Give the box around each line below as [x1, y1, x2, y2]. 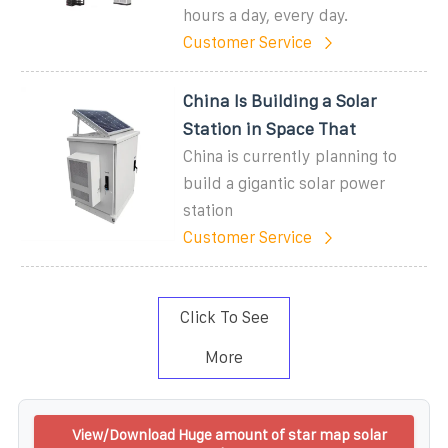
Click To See [179, 308, 269, 326]
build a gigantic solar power [183, 174, 386, 192]
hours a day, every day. [183, 6, 349, 24]
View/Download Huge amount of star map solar [71, 425, 387, 443]
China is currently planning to [183, 147, 398, 165]
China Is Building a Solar [183, 91, 378, 110]
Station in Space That [183, 119, 357, 138]
